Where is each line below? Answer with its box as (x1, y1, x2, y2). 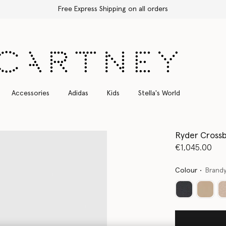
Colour (175, 166, 198, 174)
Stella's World (138, 89, 180, 97)
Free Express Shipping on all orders (58, 6, 168, 13)
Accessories (11, 89, 49, 97)
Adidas (68, 89, 88, 97)
